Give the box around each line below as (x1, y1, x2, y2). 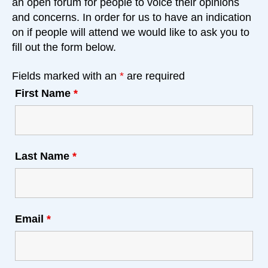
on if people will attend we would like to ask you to (12, 26, 249, 38)
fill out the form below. (12, 41, 116, 53)
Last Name (15, 150, 72, 163)
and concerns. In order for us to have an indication (12, 11, 251, 23)
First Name (15, 87, 74, 100)
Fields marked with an (12, 70, 120, 83)
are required (124, 70, 185, 83)
